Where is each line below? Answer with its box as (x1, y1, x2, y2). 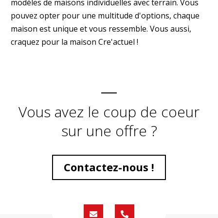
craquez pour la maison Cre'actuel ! (11, 36, 139, 47)
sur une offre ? (61, 120, 157, 141)
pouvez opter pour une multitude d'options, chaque (11, 10, 200, 21)
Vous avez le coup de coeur (18, 101, 200, 122)
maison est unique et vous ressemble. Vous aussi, (11, 23, 192, 34)
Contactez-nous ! (64, 160, 154, 175)
